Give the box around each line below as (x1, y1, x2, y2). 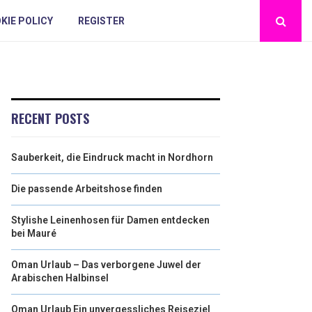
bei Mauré (11, 228, 56, 239)
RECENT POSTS (11, 109, 89, 127)
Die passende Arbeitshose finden (11, 183, 162, 194)
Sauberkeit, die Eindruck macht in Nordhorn (11, 152, 213, 163)
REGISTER (78, 15, 125, 26)
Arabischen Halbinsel (11, 272, 109, 283)
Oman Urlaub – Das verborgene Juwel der (11, 259, 201, 270)
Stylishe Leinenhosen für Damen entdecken (11, 214, 210, 226)
